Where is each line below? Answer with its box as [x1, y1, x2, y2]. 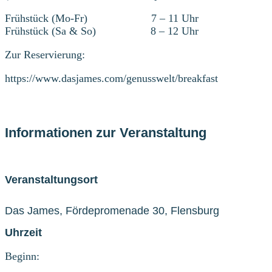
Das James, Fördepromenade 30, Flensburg [5, 204, 219, 217]
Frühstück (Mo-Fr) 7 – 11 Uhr [5, 12, 199, 25]
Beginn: [5, 250, 39, 262]
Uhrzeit [5, 226, 42, 239]
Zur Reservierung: [5, 49, 85, 61]
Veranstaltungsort [5, 173, 98, 186]
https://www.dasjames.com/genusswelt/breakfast [5, 72, 218, 85]
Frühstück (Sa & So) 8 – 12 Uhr [5, 25, 199, 38]
